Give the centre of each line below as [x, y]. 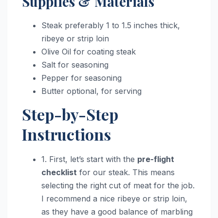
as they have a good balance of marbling [117, 211]
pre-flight [156, 159]
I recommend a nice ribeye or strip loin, [114, 198]
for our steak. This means [126, 172]
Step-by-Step [70, 114]
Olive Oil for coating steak [89, 51]
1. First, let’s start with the [89, 159]
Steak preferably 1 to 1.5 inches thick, [111, 25]
